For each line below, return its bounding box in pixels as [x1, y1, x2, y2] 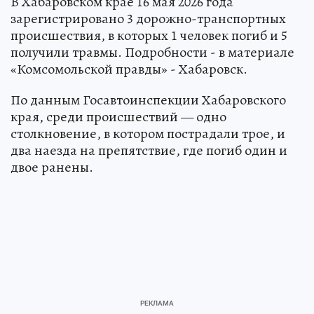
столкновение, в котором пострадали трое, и [11, 123, 285, 143]
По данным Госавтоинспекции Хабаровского [11, 90, 286, 109]
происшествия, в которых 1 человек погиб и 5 [11, 25, 287, 45]
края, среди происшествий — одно [11, 107, 226, 126]
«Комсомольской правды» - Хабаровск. [11, 59, 247, 78]
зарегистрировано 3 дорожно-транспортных [11, 8, 286, 28]
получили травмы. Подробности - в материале [11, 42, 294, 62]
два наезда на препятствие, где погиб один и [11, 140, 287, 160]
